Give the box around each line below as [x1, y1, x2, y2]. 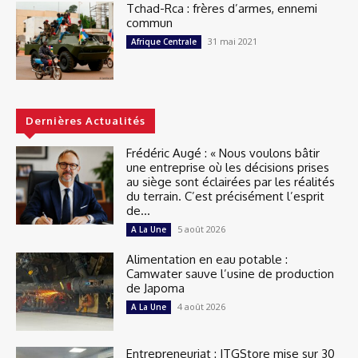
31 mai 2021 [208, 35, 258, 48]
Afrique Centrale [131, 36, 197, 48]
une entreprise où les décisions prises [126, 160, 330, 176]
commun [126, 15, 173, 31]
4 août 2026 [177, 300, 226, 313]
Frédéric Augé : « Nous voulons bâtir [126, 145, 320, 161]
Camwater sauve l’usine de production [126, 266, 335, 282]
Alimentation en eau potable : [126, 252, 288, 268]
